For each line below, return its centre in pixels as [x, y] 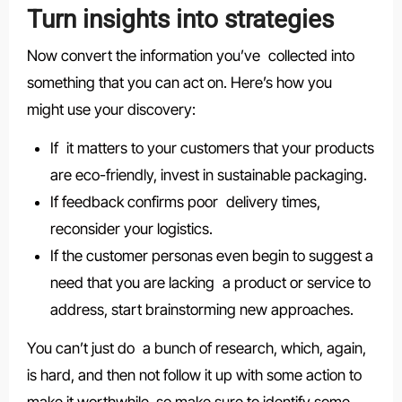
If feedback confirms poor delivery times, [185, 201]
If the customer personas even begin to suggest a [211, 255]
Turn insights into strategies [180, 20]
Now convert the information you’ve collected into [190, 55]
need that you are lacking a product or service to [210, 282]
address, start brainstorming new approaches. [201, 309]
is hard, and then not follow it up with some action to [194, 375]
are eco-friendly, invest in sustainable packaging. [208, 175]
